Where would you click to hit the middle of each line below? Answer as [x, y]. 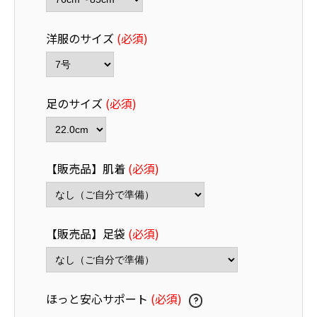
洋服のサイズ [81, 39]
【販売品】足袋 [87, 234]
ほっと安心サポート [98, 299]
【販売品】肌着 [87, 169]
